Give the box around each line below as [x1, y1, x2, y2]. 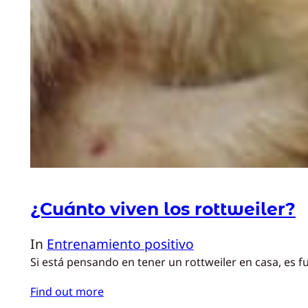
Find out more [30, 284, 104, 300]
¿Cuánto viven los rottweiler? [30, 199, 296, 220]
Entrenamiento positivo [46, 234, 194, 254]
